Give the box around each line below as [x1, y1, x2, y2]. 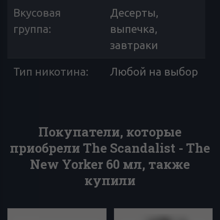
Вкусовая [13, 6, 61, 19]
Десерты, [110, 6, 159, 19]
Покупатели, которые [38, 123, 182, 140]
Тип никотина [13, 65, 86, 78]
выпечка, [110, 23, 158, 35]
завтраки [110, 39, 158, 51]
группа [13, 23, 49, 35]
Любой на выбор [110, 65, 198, 78]
